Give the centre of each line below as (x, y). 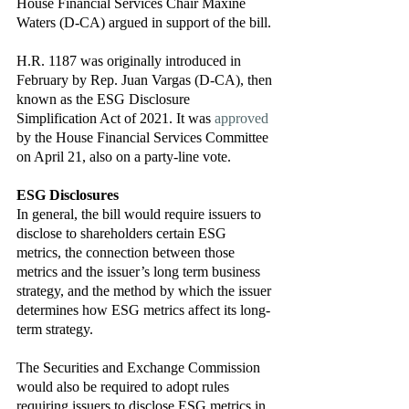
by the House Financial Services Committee (144, 137)
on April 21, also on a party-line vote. (127, 157)
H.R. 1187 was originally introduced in (131, 61)
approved (241, 118)
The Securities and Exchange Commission (140, 367)
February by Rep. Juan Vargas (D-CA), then (146, 80)
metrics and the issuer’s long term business (140, 272)
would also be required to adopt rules (125, 387)
